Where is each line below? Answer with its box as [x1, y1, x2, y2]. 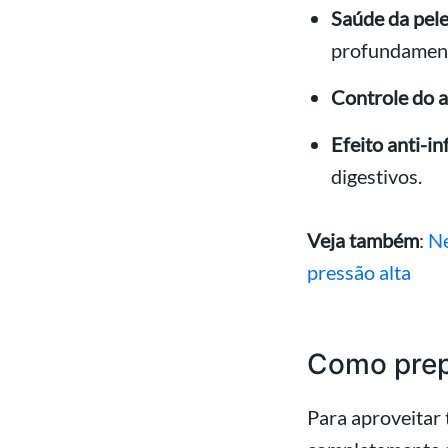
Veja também [307, 228, 419, 252]
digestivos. [331, 164, 422, 188]
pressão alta [307, 260, 411, 284]
